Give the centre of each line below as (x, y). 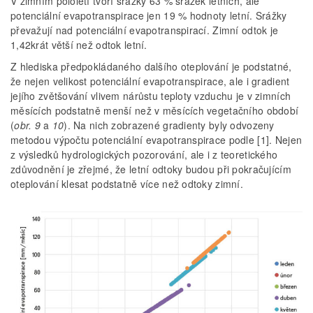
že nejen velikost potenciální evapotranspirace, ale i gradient (150, 81)
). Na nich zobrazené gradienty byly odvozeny (169, 125)
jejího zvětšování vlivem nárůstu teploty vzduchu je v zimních (151, 95)
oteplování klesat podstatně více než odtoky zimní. (127, 183)
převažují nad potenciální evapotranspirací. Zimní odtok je (145, 30)
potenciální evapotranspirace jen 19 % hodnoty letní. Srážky (149, 15)
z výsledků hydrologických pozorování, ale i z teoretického (144, 154)
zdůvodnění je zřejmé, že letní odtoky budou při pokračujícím (151, 169)
